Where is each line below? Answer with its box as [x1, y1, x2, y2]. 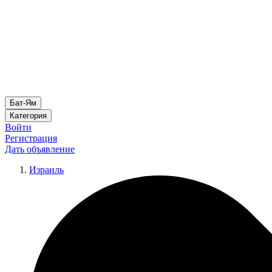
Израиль [29, 165, 64, 175]
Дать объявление [5, 144, 75, 154]
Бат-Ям [10, 98, 36, 107]
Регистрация [5, 133, 57, 143]
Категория [10, 111, 47, 120]
